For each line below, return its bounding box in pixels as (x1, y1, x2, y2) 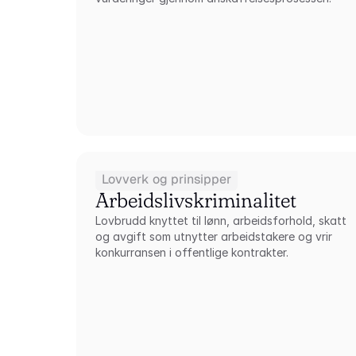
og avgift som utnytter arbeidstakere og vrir (95, 230, 333, 243)
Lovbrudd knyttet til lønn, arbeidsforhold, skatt (95, 214, 347, 227)
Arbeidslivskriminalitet (95, 188, 297, 213)
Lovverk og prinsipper (102, 171, 232, 188)
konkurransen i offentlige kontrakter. (95, 246, 289, 259)
